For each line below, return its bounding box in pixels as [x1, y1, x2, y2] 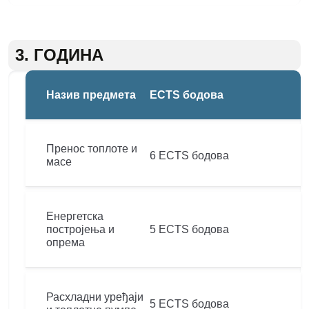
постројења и [46, 223, 114, 235]
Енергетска [46, 210, 103, 222]
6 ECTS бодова [150, 149, 229, 161]
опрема [46, 237, 85, 248]
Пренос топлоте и [46, 143, 137, 154]
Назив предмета [46, 89, 136, 101]
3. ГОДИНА [15, 46, 103, 64]
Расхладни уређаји [46, 291, 143, 303]
